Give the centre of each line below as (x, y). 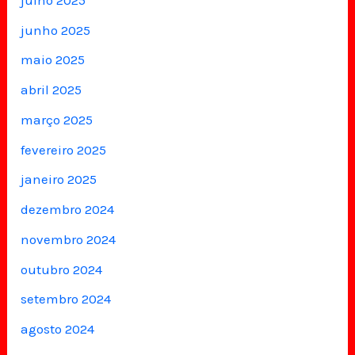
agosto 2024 (58, 329)
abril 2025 (52, 90)
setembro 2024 (66, 299)
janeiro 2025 (59, 179)
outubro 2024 (62, 269)
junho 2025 (56, 30)
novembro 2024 (69, 239)
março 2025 (57, 119)
